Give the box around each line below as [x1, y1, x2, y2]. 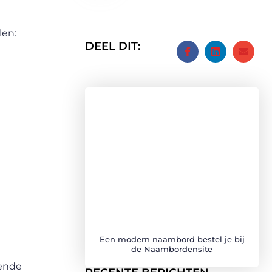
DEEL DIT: [85, 39, 140, 53]
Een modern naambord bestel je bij [99, 234, 245, 244]
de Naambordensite [131, 244, 212, 254]
